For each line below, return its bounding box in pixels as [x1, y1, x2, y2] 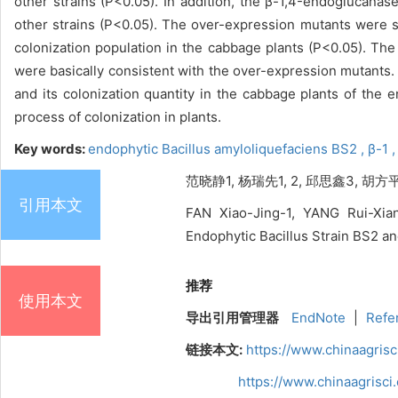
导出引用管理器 [186, 309, 280, 326]
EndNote [291, 309, 346, 326]
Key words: [14, 140, 88, 157]
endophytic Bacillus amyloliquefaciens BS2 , [88, 140, 368, 157]
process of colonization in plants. [14, 108, 221, 125]
